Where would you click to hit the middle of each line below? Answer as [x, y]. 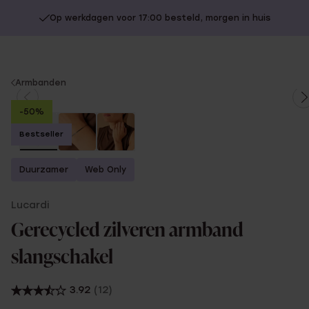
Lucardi [30, 205]
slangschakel [62, 258]
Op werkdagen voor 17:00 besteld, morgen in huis [160, 18]
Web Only [106, 170]
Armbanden [41, 83]
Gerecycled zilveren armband [127, 231]
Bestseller [41, 134]
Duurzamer [44, 170]
